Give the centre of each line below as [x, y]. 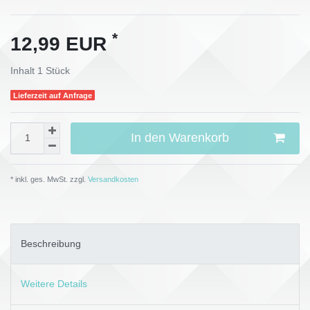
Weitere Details [54, 284]
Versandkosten [112, 179]
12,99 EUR [61, 44]
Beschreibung [51, 244]
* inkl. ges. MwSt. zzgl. [48, 179]
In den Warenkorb [180, 138]
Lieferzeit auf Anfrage [53, 95]
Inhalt [24, 70]
